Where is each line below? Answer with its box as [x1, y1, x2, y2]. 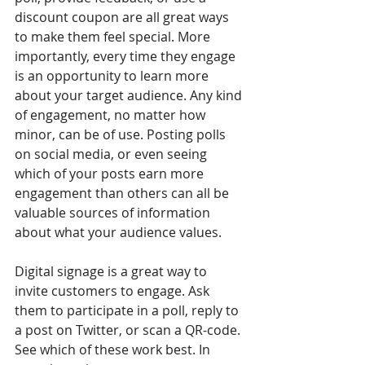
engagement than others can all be [15, 183, 232, 202]
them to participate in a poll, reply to [15, 301, 242, 319]
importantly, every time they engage [15, 46, 239, 65]
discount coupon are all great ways [15, 7, 232, 26]
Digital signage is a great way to [15, 262, 210, 280]
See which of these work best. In [15, 340, 213, 358]
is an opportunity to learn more [15, 66, 212, 85]
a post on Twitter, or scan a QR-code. [15, 320, 244, 339]
